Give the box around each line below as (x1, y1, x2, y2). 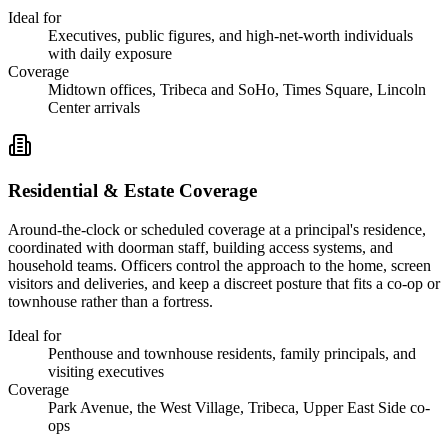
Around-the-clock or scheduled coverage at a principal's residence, (8, 220, 426, 238)
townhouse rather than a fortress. (8, 292, 213, 310)
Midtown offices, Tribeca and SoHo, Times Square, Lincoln (48, 81, 426, 99)
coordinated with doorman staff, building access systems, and (8, 238, 393, 256)
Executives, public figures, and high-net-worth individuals (48, 27, 413, 45)
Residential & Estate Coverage (8, 180, 257, 202)
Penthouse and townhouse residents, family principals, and (48, 344, 416, 362)
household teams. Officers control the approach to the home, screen (8, 256, 431, 274)
